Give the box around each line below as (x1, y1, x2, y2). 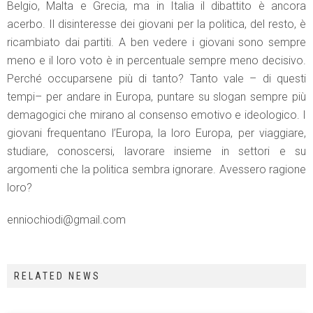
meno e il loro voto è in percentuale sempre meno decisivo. (7, 53, 306, 67)
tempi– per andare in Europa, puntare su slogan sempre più (7, 89, 306, 103)
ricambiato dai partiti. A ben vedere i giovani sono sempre (7, 35, 306, 49)
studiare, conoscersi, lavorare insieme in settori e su (7, 144, 306, 158)
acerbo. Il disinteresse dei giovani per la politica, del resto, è (7, 17, 306, 31)
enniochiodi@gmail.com (7, 212, 126, 226)
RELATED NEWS (14, 270, 101, 282)
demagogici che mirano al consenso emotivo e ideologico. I (7, 108, 306, 122)
